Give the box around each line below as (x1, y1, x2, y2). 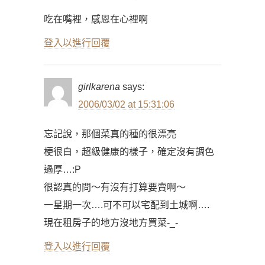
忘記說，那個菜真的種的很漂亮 (44, 129, 176, 139)
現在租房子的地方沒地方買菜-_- (44, 218, 178, 228)
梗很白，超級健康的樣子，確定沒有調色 (44, 147, 214, 157)
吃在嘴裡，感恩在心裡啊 (44, 14, 148, 24)
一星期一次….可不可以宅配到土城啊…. (44, 200, 209, 210)
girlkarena (78, 82, 120, 92)
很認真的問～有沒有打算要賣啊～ (44, 182, 186, 192)
